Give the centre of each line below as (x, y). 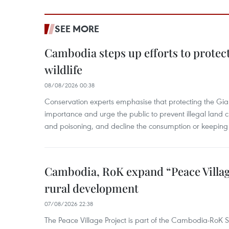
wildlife (63, 70)
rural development (91, 188)
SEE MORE (77, 29)
